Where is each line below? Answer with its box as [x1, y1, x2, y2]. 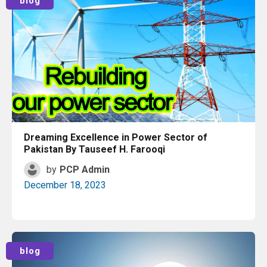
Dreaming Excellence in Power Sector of [24, 132, 207, 143]
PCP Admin [60, 164, 110, 175]
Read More [114, 234, 161, 246]
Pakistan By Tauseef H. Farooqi [24, 144, 165, 155]
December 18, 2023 [24, 179, 106, 191]
